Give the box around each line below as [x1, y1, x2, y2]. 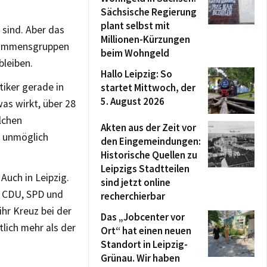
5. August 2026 [101, 95, 164, 108]
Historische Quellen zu [101, 148, 197, 162]
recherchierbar [101, 190, 165, 203]
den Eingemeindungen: [101, 135, 201, 148]
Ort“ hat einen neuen [101, 224, 191, 237]
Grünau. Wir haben [101, 252, 180, 265]
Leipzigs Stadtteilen [101, 162, 190, 175]
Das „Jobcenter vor [101, 210, 185, 223]
